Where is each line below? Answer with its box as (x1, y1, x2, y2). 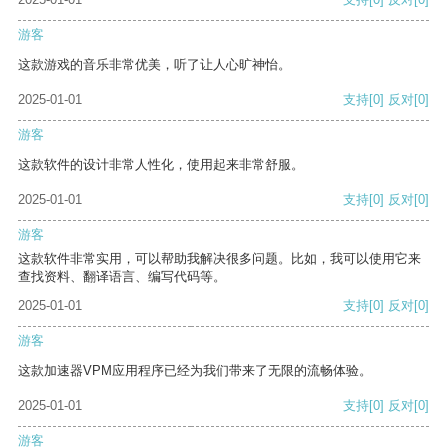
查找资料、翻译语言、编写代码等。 (18, 269, 226, 285)
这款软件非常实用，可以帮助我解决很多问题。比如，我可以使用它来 (18, 251, 421, 267)
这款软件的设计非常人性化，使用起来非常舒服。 (18, 157, 304, 173)
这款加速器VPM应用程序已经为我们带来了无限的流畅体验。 (18, 363, 372, 379)
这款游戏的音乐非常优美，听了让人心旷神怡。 (18, 57, 291, 73)
